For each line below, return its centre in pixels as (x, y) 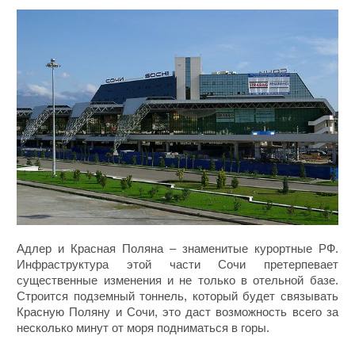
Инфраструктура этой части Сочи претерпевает (177, 264)
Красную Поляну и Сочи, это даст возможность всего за (177, 311)
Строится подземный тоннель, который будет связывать (177, 296)
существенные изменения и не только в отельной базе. (177, 280)
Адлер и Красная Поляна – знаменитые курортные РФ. (177, 248)
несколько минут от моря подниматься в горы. (143, 327)
